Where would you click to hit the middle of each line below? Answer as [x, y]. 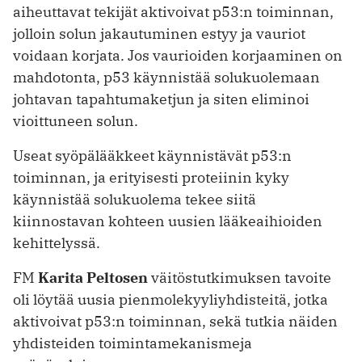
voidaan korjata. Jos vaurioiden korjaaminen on [178, 56]
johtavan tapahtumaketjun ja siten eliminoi [161, 99]
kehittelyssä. [57, 243]
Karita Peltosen [93, 278]
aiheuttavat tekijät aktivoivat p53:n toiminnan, [173, 12]
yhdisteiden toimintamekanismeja [133, 343]
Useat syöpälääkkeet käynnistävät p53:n [152, 156]
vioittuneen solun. [76, 121]
